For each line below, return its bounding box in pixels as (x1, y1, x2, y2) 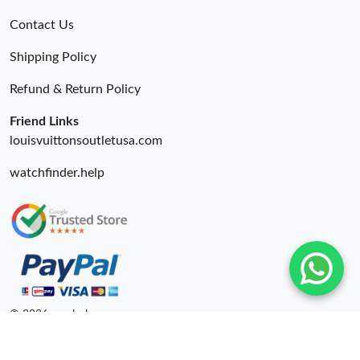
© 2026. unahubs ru (10, 309, 110, 321)
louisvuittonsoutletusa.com (10, 134, 162, 148)
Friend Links (10, 115, 79, 129)
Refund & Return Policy (10, 83, 141, 96)
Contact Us (10, 18, 74, 32)
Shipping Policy (10, 51, 96, 64)
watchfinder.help (10, 166, 104, 180)
